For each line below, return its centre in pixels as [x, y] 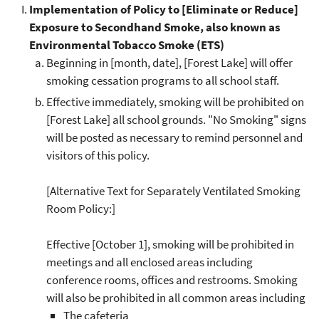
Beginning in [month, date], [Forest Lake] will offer [169, 63]
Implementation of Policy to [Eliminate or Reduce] [164, 10]
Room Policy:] [81, 208]
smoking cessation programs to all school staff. [163, 81]
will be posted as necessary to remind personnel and [174, 137]
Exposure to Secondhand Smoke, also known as [155, 27]
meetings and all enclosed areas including [150, 262]
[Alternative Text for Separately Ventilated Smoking [173, 190]
